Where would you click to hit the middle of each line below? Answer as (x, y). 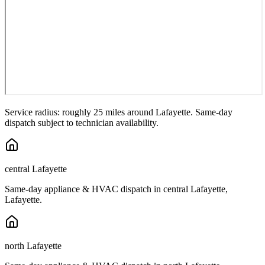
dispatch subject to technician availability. (82, 123)
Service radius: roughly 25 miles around (80, 112)
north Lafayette (33, 246)
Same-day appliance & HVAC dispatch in (84, 189)
